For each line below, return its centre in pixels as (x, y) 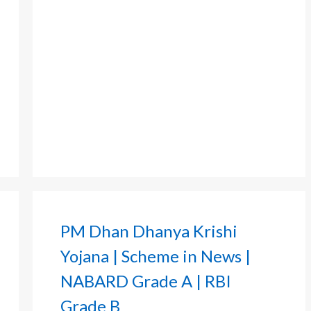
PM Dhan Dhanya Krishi (149, 231)
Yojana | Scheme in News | (155, 256)
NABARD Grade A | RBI (146, 281)
